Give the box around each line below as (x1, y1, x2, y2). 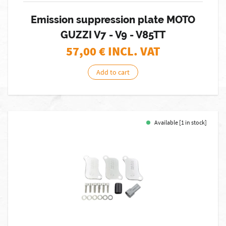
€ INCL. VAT (98, 43, 160, 59)
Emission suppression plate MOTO (31, 14, 195, 26)
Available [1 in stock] (154, 119, 207, 126)
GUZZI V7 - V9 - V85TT (61, 29, 165, 41)
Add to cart (96, 68, 130, 77)
